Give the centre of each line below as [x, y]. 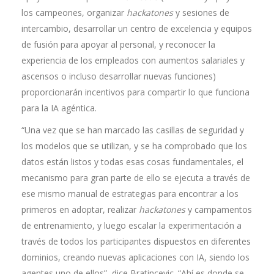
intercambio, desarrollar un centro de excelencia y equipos [137, 28]
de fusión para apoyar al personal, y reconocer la [118, 44]
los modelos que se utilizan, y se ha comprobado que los [134, 146]
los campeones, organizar [74, 13]
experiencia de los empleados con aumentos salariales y [133, 60]
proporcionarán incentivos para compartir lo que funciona [135, 92]
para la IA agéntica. [59, 108]
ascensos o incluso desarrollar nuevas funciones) [119, 76]
